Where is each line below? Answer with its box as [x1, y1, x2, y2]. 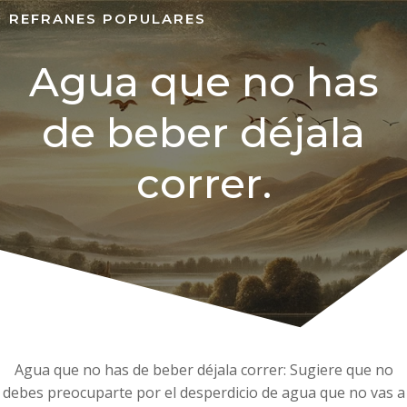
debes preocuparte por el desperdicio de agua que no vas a [2, 382, 405, 402]
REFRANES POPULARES [9, 10, 206, 27]
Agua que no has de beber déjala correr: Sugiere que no [14, 360, 393, 380]
